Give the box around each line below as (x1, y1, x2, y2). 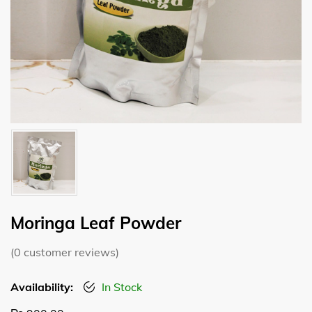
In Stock (102, 280, 142, 294)
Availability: (10, 280, 73, 294)
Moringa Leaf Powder (10, 212, 181, 233)
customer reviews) (21, 245, 119, 259)
